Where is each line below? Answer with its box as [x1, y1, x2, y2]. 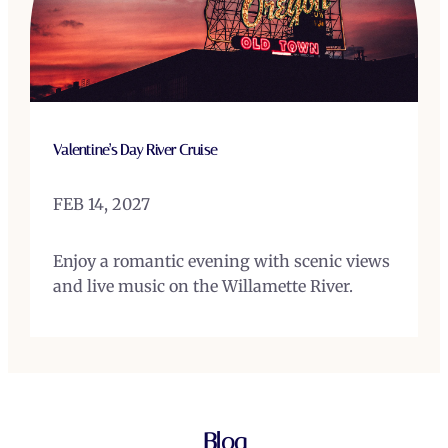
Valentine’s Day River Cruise [52, 141, 217, 160]
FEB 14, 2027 [52, 193, 150, 214]
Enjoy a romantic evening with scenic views [52, 250, 390, 271]
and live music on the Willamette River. [52, 275, 353, 296]
